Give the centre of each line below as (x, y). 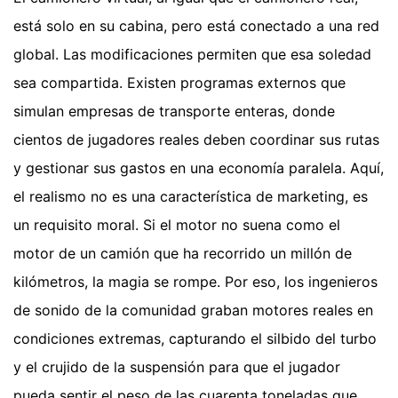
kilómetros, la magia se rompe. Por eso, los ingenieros (195, 282)
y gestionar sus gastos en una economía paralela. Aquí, (199, 168)
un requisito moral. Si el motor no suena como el (177, 225)
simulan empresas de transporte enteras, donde (174, 111)
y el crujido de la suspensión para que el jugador (177, 367)
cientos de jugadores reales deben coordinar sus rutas (196, 140)
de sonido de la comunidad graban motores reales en (193, 310)
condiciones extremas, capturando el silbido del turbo (195, 339)
